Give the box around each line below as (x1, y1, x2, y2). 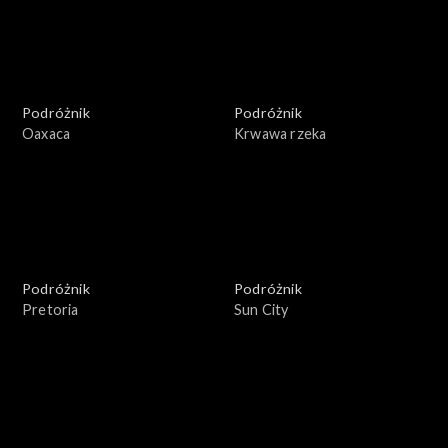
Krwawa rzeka (234, 124, 327, 142)
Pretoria (22, 300, 79, 318)
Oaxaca (22, 124, 71, 142)
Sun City (234, 300, 289, 318)
